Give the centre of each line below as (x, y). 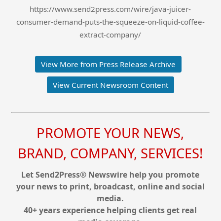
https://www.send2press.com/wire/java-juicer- (110, 9)
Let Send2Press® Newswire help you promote (110, 174)
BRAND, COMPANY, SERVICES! (110, 153)
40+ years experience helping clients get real (110, 210)
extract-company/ (110, 35)
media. (110, 198)
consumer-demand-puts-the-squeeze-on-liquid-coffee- (110, 22)
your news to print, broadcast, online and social (110, 186)
